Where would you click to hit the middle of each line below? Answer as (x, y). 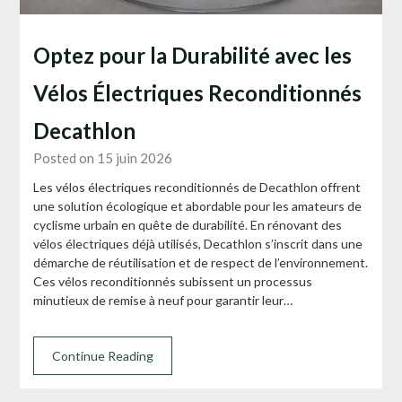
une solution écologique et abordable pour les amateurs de (198, 205)
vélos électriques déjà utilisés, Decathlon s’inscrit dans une (198, 243)
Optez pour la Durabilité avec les (193, 55)
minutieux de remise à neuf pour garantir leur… (163, 300)
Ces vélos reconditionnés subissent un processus (173, 281)
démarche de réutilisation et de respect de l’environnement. (201, 262)
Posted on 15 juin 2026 (103, 157)
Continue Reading (103, 355)
